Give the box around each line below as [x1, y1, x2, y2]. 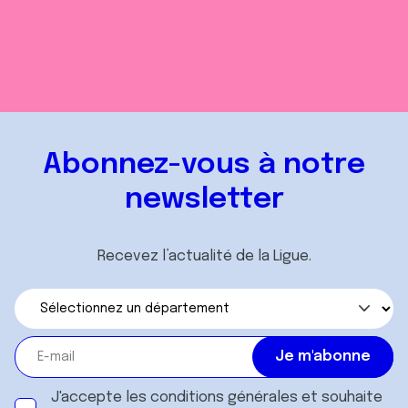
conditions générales [150, 389, 298, 405]
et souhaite [298, 389, 382, 405]
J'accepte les [51, 389, 150, 405]
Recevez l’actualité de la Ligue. [97, 248, 311, 264]
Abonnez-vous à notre [43, 149, 365, 180]
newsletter [124, 184, 284, 215]
